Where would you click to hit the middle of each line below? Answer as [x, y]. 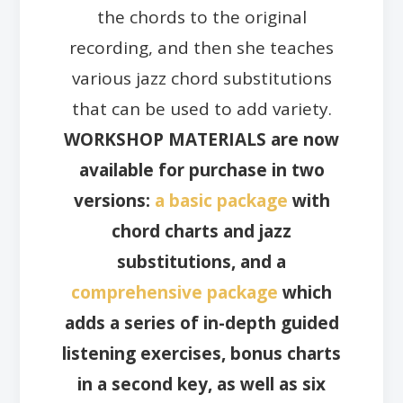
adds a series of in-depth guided [201, 322]
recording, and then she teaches [201, 47]
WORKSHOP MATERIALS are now [201, 139]
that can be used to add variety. [201, 108]
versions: [114, 200]
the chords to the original [201, 17]
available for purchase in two [201, 170]
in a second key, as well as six [201, 384]
